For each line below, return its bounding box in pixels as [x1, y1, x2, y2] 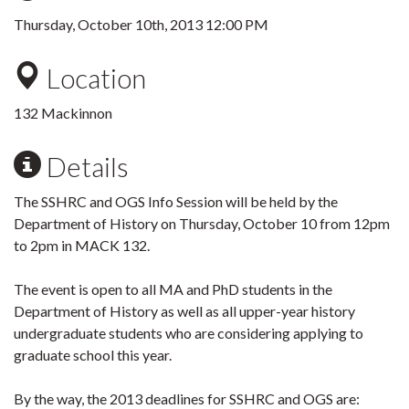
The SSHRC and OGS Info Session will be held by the [14, 193, 338, 210]
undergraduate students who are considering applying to [14, 324, 363, 341]
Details [41, 150, 129, 183]
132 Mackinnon [14, 104, 112, 121]
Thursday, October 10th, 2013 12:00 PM [14, 16, 268, 33]
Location [41, 61, 146, 94]
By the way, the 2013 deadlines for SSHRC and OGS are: [14, 390, 360, 407]
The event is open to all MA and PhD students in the [14, 280, 332, 298]
